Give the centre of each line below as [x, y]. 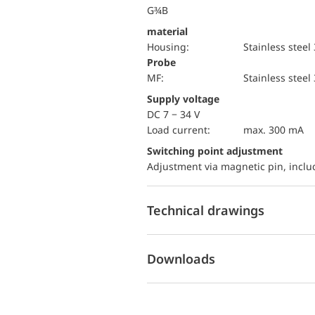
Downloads [181, 258]
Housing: [172, 47]
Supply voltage [183, 99]
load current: [181, 130]
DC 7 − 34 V [173, 114]
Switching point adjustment [218, 151]
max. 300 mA [273, 130]
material [167, 31]
